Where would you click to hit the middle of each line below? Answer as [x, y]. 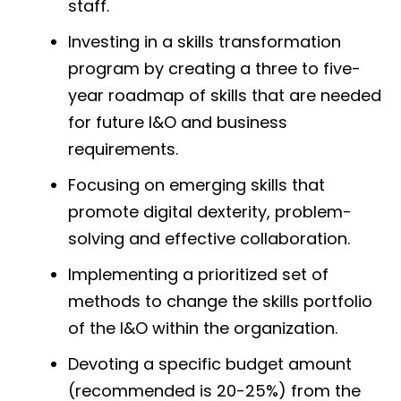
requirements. [123, 149]
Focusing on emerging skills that [196, 184]
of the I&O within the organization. [203, 328]
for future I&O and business [178, 122]
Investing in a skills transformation [205, 41]
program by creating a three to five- [214, 68]
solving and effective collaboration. [209, 238]
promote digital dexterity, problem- [210, 211]
